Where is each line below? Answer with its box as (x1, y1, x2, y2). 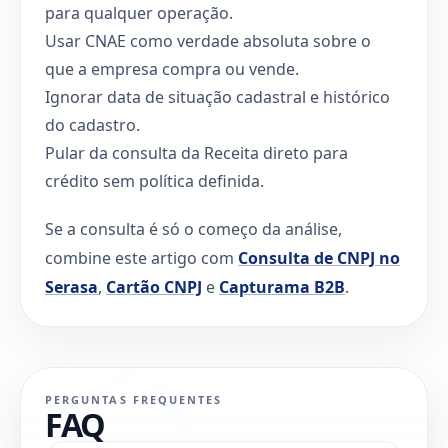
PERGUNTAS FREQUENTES (45, 391, 223, 407)
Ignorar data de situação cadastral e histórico (45, 85, 390, 108)
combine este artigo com (45, 246, 238, 269)
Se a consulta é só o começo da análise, (45, 217, 342, 240)
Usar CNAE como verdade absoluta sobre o (45, 29, 371, 52)
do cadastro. (45, 113, 140, 136)
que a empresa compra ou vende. (45, 57, 299, 80)
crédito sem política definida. (45, 169, 264, 192)
